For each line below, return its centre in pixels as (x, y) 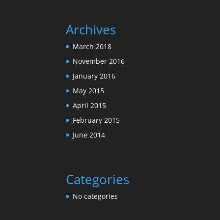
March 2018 (92, 46)
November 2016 (99, 61)
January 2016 (94, 76)
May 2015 (89, 90)
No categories (96, 196)
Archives (91, 29)
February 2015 (96, 120)
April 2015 (90, 105)
